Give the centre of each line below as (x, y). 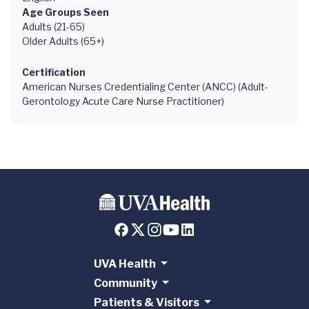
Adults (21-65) (53, 27)
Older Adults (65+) (63, 41)
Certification (54, 72)
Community (125, 283)
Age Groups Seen (66, 12)
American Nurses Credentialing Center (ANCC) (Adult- (145, 87)
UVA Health (124, 264)
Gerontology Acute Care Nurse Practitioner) (123, 101)
